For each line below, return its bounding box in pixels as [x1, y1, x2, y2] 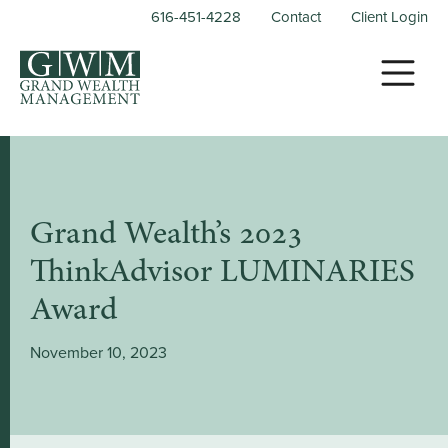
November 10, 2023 [30, 341, 167, 364]
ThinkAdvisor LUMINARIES [30, 257, 415, 289]
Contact [271, 6, 321, 28]
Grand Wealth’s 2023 [30, 219, 303, 251]
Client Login [351, 6, 428, 28]
